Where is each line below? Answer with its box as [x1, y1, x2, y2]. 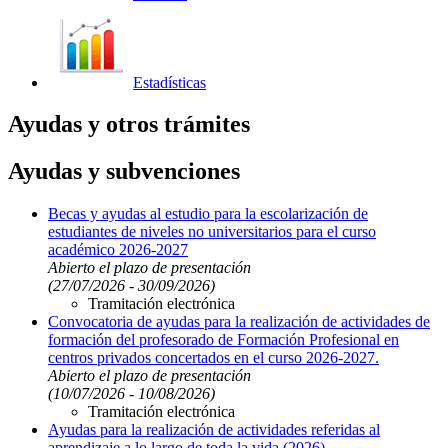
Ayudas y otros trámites [8, 111, 250, 138]
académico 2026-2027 [48, 241, 188, 259]
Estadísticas [133, 73, 206, 91]
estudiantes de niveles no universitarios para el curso [48, 223, 376, 241]
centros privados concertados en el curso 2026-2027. [48, 349, 379, 367]
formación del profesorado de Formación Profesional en [48, 331, 399, 349]
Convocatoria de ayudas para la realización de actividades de [48, 313, 430, 331]
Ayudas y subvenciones [8, 158, 240, 185]
